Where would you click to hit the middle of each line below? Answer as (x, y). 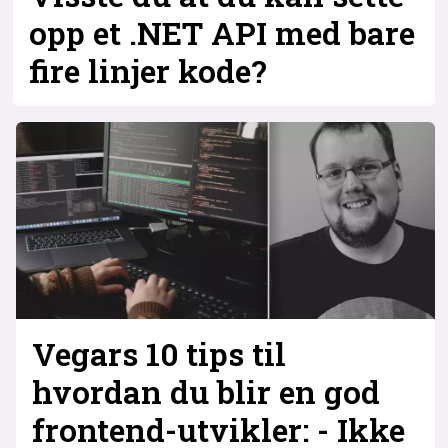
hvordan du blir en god (205, 391)
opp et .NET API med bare (222, 32)
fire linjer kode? (148, 70)
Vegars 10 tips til (158, 353)
